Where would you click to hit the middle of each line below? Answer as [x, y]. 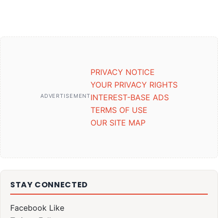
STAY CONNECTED [49, 185]
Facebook [28, 208]
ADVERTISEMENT [65, 96]
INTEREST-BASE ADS [130, 98]
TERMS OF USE [119, 110]
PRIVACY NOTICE [123, 72]
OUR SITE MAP [118, 123]
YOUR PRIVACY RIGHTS [134, 85]
